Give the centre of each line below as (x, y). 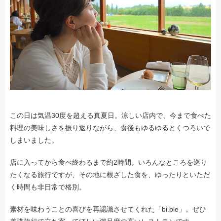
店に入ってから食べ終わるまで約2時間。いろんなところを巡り (109, 162)
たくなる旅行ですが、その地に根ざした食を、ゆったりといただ (110, 174)
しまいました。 (34, 140)
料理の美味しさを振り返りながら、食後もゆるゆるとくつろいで (110, 128)
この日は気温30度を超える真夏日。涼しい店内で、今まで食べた (110, 115)
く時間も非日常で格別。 (48, 187)
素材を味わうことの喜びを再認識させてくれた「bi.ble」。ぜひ (108, 209)
